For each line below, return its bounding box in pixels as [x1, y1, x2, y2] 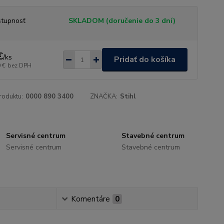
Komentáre [70, 194, 110, 204]
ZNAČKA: [90, 92, 118, 101]
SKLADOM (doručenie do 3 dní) [68, 16, 175, 25]
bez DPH [7, 61, 31, 69]
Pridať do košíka [113, 54, 175, 65]
